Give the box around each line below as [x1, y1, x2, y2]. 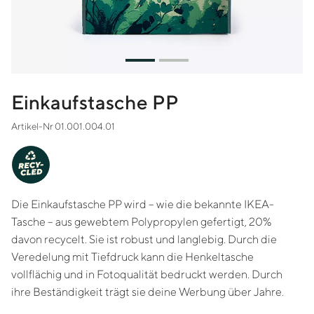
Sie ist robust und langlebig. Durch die [89, 232, 277, 247]
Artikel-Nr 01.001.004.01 [11, 121, 115, 132]
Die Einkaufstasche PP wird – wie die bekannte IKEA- [11, 197, 274, 212]
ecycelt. [48, 232, 87, 247]
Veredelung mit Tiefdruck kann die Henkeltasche [11, 250, 254, 264]
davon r [11, 232, 48, 247]
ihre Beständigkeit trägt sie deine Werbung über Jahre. [11, 285, 284, 299]
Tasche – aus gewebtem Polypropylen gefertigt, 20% [11, 214, 271, 229]
